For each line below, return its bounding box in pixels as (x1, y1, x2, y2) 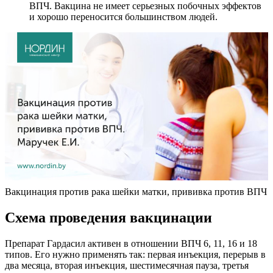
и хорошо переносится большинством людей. (29, 12, 218, 23)
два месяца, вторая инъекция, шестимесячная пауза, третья (5, 260, 249, 271)
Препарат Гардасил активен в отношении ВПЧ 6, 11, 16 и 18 (5, 238, 257, 249)
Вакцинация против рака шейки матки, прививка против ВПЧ (5, 186, 267, 197)
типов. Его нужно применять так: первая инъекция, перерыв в (5, 249, 266, 260)
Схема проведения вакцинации (5, 210, 212, 226)
